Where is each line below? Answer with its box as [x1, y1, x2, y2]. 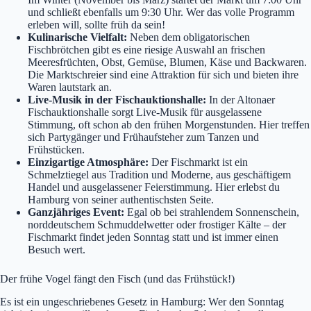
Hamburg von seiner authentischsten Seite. [28, 194, 214, 206]
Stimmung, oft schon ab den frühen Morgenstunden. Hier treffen [28, 119, 310, 131]
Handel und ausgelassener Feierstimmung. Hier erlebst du [28, 181, 280, 194]
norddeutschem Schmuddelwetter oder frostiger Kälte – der [28, 219, 286, 231]
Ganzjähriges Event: [28, 206, 124, 219]
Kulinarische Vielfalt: [28, 31, 127, 44]
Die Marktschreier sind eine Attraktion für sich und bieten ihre [28, 69, 299, 81]
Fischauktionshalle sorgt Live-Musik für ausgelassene [28, 106, 262, 119]
